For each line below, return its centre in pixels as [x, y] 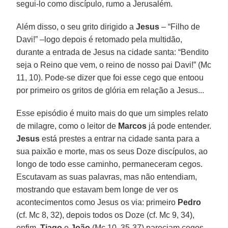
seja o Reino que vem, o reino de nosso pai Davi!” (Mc [114, 65]
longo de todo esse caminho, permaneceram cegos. [110, 164]
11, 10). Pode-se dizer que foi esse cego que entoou [110, 77]
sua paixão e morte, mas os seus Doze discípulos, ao [112, 151]
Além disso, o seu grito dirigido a [76, 26]
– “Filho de [180, 26]
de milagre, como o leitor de [67, 126]
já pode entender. [179, 126]
